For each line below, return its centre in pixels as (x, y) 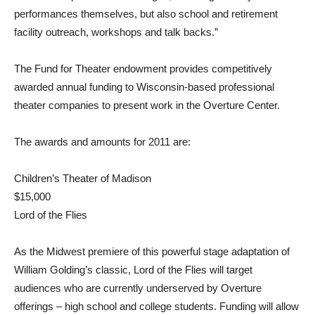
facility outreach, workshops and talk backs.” (116, 32)
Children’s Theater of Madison (83, 178)
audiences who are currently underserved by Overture (138, 288)
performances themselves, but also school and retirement (146, 14)
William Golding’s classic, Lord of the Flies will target (133, 270)
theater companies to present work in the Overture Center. (147, 105)
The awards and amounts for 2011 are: (102, 142)
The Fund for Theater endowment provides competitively (143, 69)
